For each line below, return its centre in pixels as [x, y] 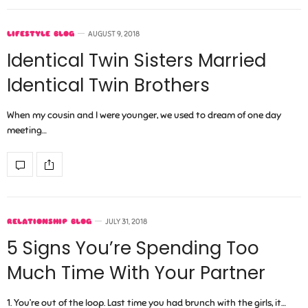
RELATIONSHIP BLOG [49, 222]
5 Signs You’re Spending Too [133, 249]
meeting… [27, 131]
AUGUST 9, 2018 [114, 34]
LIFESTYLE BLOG [41, 34]
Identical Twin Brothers [108, 86]
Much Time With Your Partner [136, 273]
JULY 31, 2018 [126, 222]
